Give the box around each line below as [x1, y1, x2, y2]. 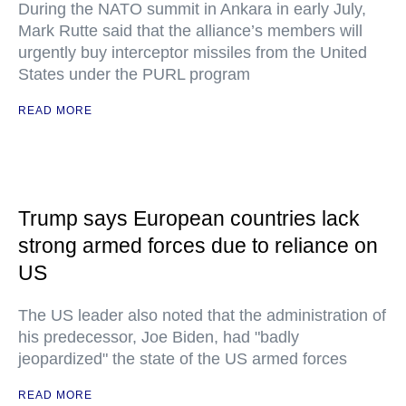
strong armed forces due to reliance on [18, 234, 378, 257]
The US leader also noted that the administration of [18, 306, 386, 324]
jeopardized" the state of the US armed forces [18, 350, 347, 368]
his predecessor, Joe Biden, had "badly [18, 328, 299, 346]
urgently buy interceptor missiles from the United [18, 43, 367, 62]
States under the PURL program [18, 65, 250, 83]
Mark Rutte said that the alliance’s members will [18, 22, 362, 40]
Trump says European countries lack [18, 207, 360, 230]
